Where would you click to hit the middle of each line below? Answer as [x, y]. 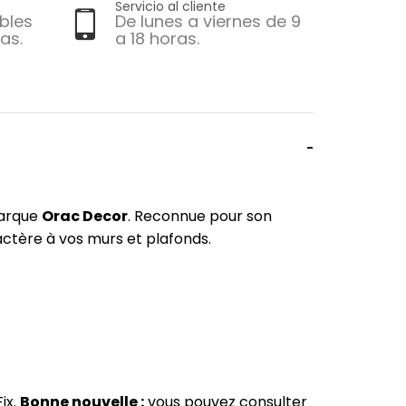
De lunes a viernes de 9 [208, 22]
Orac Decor [85, 217]
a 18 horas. [157, 39]
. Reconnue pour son [200, 217]
